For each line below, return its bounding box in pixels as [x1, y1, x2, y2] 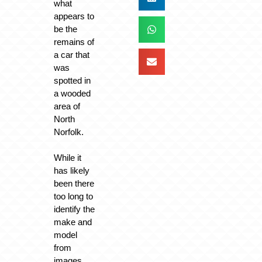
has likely [54, 166, 90, 176]
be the [54, 23, 78, 34]
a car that [54, 49, 90, 60]
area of [54, 101, 81, 111]
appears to [54, 11, 95, 21]
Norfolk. [54, 126, 84, 137]
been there [54, 178, 95, 189]
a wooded [54, 88, 91, 98]
